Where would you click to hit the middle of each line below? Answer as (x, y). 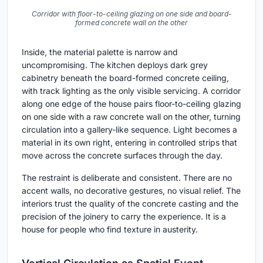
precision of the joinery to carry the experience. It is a (124, 217)
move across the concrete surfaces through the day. (122, 156)
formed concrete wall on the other (131, 23)
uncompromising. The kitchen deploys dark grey (115, 65)
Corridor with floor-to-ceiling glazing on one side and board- (131, 14)
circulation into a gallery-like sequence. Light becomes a (129, 130)
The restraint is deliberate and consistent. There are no (127, 178)
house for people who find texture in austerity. (110, 230)
